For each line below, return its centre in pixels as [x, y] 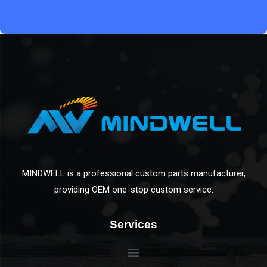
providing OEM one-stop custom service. [133, 190]
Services [133, 225]
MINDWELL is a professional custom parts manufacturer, [133, 174]
